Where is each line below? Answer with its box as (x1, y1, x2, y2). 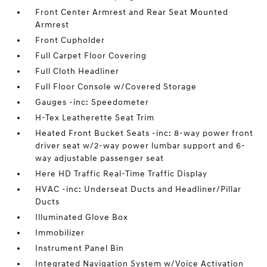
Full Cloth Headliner (35, 66, 120, 76)
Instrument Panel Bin (35, 243, 125, 253)
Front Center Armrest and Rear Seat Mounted (35, 7, 229, 17)
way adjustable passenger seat (35, 153, 164, 163)
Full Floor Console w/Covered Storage (35, 82, 197, 92)
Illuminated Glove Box (35, 212, 129, 222)
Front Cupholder (35, 35, 105, 45)
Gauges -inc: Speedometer (35, 97, 150, 107)
